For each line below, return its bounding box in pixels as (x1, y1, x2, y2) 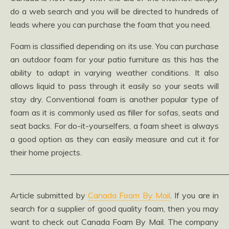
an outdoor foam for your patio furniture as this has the (10, 54, 219, 64)
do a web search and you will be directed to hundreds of (10, 6, 219, 16)
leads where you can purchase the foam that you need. (10, 19, 211, 30)
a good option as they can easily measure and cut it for (10, 134, 219, 144)
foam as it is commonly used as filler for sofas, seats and (10, 107, 219, 118)
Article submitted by (10, 190, 88, 200)
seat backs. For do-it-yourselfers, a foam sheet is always (10, 121, 219, 131)
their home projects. (10, 147, 82, 157)
